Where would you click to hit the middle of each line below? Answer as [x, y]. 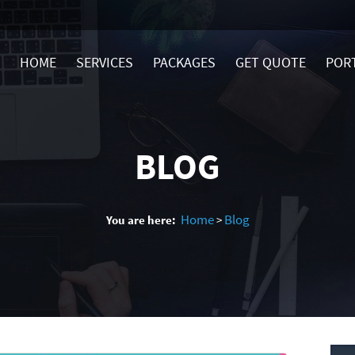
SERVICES [105, 62]
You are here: [141, 220]
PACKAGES [184, 62]
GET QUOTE [271, 62]
